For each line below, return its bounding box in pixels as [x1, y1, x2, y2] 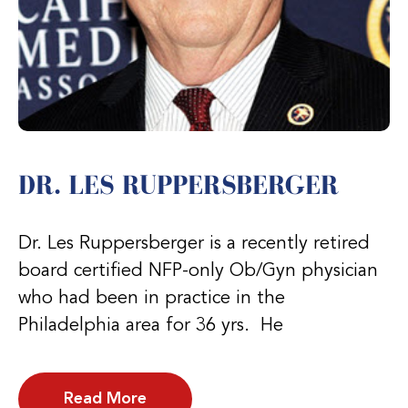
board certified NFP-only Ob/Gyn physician [18, 261, 378, 280]
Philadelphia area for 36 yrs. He [18, 316, 283, 335]
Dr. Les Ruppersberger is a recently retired [18, 234, 370, 253]
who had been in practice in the [18, 289, 285, 308]
